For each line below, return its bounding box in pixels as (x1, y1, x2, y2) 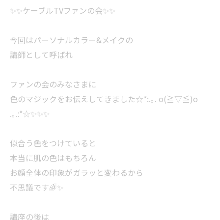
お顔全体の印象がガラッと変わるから (10, 166, 143, 178)
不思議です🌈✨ (10, 181, 63, 193)
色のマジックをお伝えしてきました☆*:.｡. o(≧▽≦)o (10, 92, 198, 105)
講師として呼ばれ (10, 48, 73, 60)
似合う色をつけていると (10, 137, 96, 149)
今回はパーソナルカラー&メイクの (10, 33, 133, 46)
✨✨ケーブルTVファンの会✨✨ (10, 4, 115, 16)
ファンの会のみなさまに (10, 78, 96, 90)
